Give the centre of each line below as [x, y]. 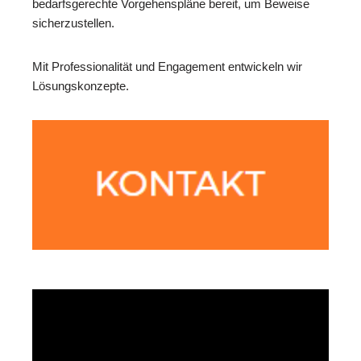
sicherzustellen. [73, 23]
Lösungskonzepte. [81, 86]
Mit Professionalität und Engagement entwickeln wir [167, 67]
